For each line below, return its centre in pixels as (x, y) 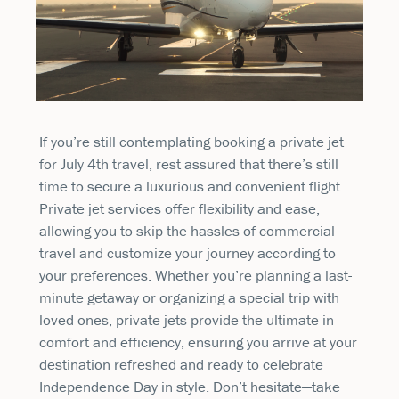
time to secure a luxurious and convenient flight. (191, 187)
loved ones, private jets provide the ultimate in (187, 320)
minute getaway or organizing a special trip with (189, 298)
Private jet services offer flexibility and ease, (179, 209)
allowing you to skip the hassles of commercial (187, 231)
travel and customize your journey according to (187, 253)
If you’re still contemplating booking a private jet (191, 142)
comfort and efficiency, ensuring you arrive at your (198, 342)
